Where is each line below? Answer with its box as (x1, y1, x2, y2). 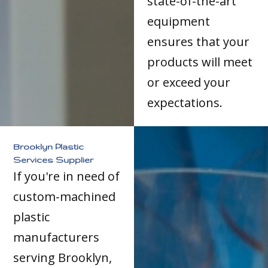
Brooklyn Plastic (13, 141, 84, 151)
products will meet (147, 53, 253, 70)
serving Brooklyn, (13, 249, 112, 266)
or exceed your (147, 74, 231, 90)
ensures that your (147, 33, 250, 50)
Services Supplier (13, 154, 94, 165)
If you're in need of (13, 167, 120, 184)
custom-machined (13, 188, 116, 205)
